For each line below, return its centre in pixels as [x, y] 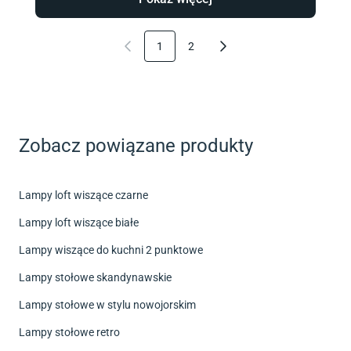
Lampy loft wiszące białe [79, 222]
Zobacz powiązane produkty [136, 145]
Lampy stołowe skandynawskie [95, 277]
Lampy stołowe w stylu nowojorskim [107, 304]
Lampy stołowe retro [69, 332]
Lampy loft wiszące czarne [83, 195]
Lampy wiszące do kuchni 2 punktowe [111, 250]
